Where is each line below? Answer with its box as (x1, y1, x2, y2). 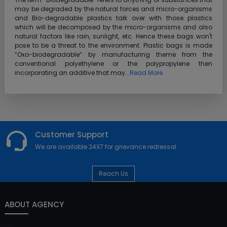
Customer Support (35, 129, 108, 140)
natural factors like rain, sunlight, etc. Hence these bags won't (15, 31, 212, 41)
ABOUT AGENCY (5, 199, 64, 210)
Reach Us (99, 169, 128, 178)
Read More (130, 68, 163, 77)
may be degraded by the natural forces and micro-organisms (15, 4, 212, 13)
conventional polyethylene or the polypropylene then (15, 59, 212, 68)
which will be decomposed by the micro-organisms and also (15, 22, 212, 31)
